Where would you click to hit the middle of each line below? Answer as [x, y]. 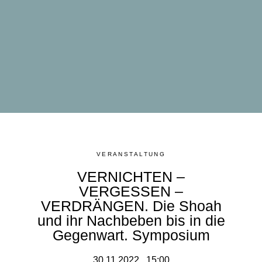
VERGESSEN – [131, 191]
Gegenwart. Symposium [131, 235]
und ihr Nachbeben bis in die [131, 220]
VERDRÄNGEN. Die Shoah [131, 206]
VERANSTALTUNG [131, 154]
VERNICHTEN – [131, 176]
